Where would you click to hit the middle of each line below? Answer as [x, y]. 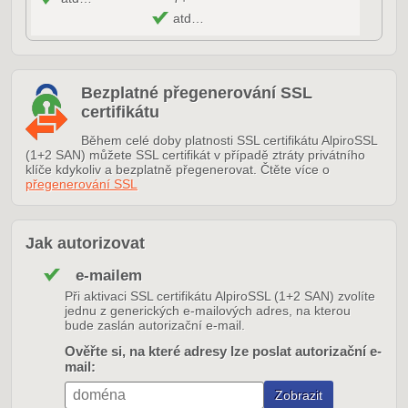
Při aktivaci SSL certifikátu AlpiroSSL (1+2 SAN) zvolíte [220, 296]
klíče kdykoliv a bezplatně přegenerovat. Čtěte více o [178, 170]
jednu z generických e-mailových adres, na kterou [208, 311]
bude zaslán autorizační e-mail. [155, 326]
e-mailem [109, 276]
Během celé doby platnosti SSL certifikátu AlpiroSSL [229, 141]
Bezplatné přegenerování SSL [197, 93]
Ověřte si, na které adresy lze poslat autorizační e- [223, 352]
